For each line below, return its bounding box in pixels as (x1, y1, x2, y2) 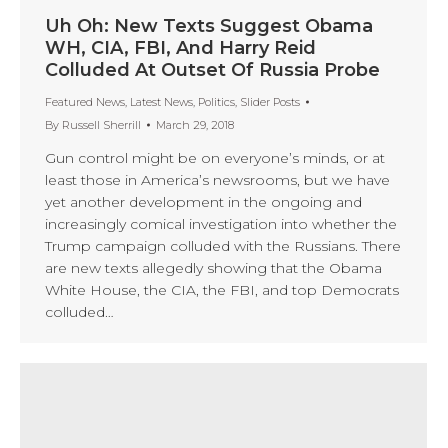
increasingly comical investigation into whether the (45, 214, 397, 233)
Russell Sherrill (62, 117, 141, 132)
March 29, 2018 (156, 117, 234, 132)
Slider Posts (240, 94, 300, 109)
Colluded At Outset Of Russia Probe (45, 58, 380, 81)
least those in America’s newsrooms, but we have (45, 170, 390, 189)
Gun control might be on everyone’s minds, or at (45, 148, 385, 167)
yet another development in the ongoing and (45, 192, 362, 211)
